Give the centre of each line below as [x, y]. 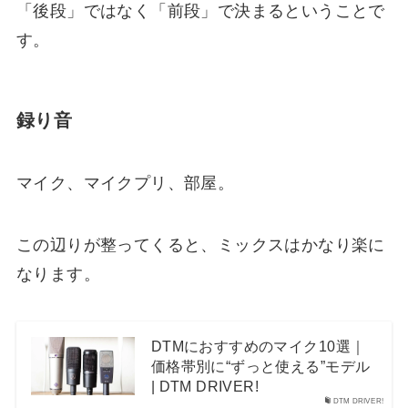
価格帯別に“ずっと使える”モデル [260, 366]
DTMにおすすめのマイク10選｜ [258, 346]
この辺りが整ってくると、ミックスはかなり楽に [200, 245]
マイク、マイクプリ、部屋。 [125, 184]
